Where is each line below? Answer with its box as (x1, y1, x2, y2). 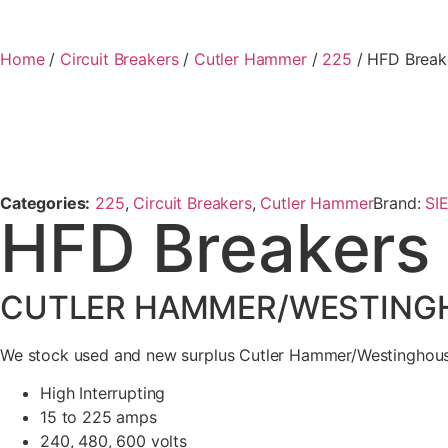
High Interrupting (40, 383, 166, 404)
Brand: (373, 193, 426, 213)
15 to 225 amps (40, 407, 157, 428)
